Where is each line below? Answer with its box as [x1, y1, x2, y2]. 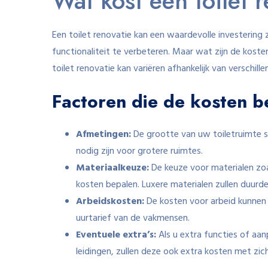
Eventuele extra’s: [76, 227, 156, 243]
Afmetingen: [76, 127, 131, 142]
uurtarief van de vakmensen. [76, 211, 190, 226]
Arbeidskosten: [76, 194, 144, 209]
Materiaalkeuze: [76, 160, 149, 176]
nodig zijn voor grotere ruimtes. [76, 144, 203, 159]
